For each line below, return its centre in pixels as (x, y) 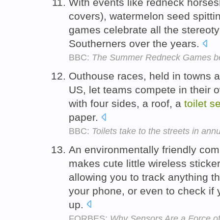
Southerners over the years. (136, 43)
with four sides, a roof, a (126, 103)
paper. (85, 117)
